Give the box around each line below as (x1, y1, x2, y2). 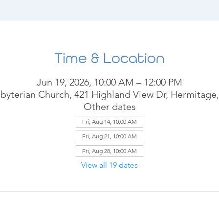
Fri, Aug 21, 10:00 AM (82, 132, 137, 140)
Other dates (83, 101, 136, 112)
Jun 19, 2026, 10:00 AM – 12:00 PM (37, 76, 182, 88)
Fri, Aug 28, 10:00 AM (82, 147, 137, 154)
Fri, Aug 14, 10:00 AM (82, 118, 137, 125)
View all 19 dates (81, 160, 138, 170)
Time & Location (54, 52, 165, 66)
